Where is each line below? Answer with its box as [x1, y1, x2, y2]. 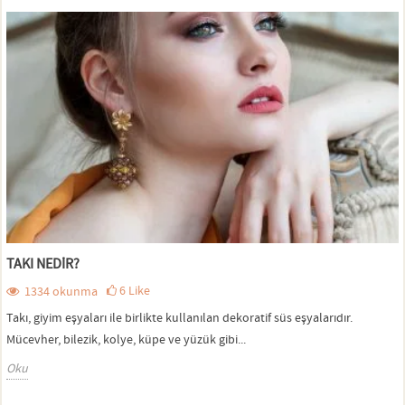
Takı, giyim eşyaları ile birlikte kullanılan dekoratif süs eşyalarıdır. [6, 309, 353, 326]
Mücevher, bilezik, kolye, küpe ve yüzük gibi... [6, 331, 246, 348]
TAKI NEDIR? [6, 254, 80, 274]
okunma [52, 283, 98, 300]
